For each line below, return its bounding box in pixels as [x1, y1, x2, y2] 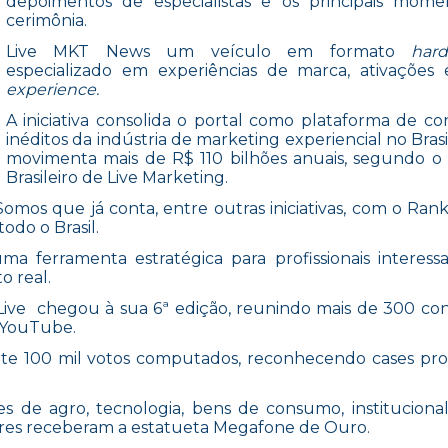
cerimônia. [6, 11, 87, 30]
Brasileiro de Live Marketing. [6, 168, 228, 187]
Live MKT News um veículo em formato [6, 42, 412, 61]
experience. [6, 80, 99, 99]
